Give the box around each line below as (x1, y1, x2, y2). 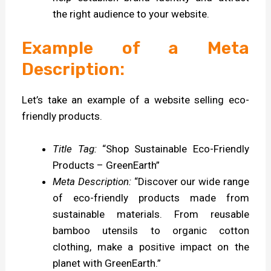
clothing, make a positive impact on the (53, 241, 249, 253)
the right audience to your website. (53, 7, 210, 20)
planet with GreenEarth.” (53, 257, 162, 270)
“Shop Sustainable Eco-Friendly (96, 143, 249, 155)
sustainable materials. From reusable (53, 208, 249, 221)
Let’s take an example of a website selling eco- (22, 94, 249, 106)
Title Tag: (53, 143, 97, 155)
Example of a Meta (22, 38, 249, 59)
